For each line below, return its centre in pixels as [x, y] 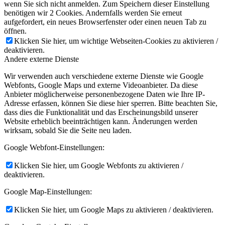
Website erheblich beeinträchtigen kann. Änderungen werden [101, 121]
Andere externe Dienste [41, 59]
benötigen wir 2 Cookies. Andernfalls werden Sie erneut [93, 13]
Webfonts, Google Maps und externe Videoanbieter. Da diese [101, 85]
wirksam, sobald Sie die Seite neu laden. [68, 130]
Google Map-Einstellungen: [48, 191]
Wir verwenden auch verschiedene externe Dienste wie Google [104, 76]
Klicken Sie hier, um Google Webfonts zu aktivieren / [99, 165]
